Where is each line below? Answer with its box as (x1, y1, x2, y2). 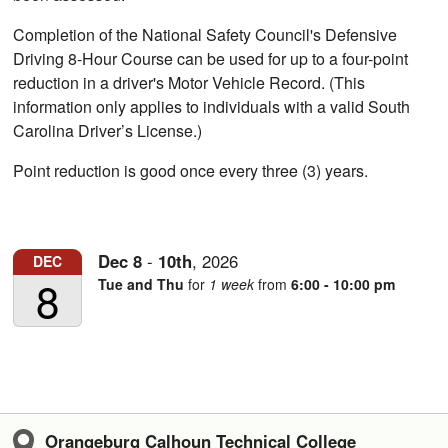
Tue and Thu (98, 273, 185, 294)
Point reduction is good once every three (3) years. (13, 159, 369, 183)
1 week (209, 273, 255, 294)
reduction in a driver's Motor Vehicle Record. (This (13, 71, 366, 95)
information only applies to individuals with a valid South (13, 95, 411, 119)
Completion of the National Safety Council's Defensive (13, 23, 398, 47)
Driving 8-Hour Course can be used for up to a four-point (13, 47, 409, 71)
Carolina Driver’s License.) (13, 119, 203, 143)
